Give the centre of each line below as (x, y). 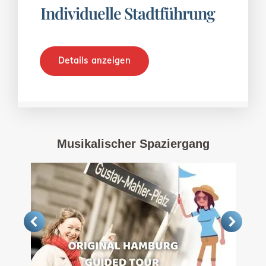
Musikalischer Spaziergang (133, 144)
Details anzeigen (95, 61)
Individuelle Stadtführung (128, 13)
